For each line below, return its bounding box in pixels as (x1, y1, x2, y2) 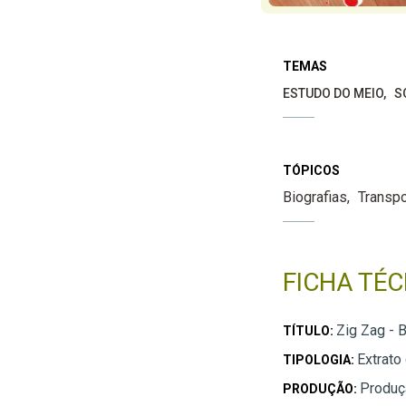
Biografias (282, 188, 347, 206)
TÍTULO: (282, 323, 336, 338)
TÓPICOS (282, 162, 340, 178)
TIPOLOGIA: (282, 352, 357, 367)
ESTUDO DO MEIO (282, 85, 383, 101)
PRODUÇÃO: (282, 381, 360, 396)
